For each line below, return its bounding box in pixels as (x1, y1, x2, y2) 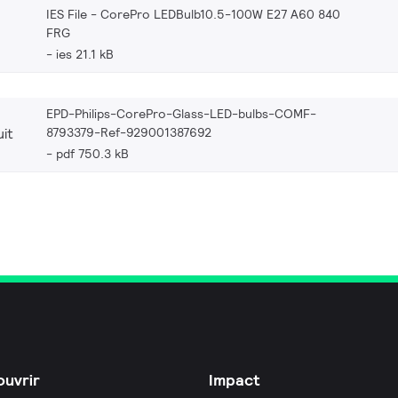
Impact (208, 369, 260, 390)
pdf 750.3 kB (56, 145, 129, 162)
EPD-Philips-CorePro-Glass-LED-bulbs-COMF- (46, 105, 316, 122)
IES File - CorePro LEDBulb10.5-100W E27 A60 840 (46, 5, 340, 22)
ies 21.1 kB (56, 45, 114, 62)
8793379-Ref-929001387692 (46, 123, 212, 140)
